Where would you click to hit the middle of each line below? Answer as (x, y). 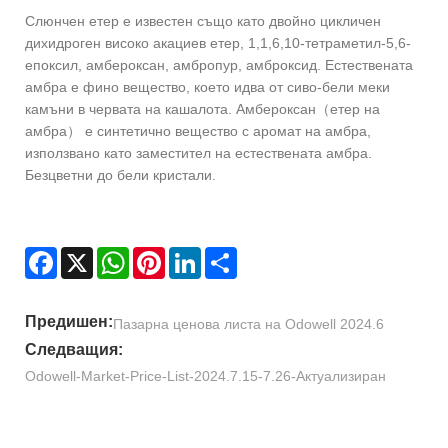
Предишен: (69, 322)
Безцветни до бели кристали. (120, 175)
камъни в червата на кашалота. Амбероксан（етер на (202, 109)
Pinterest (193, 255)
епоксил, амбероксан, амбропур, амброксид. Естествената (219, 65)
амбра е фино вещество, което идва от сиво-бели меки (207, 87)
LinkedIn (228, 255)
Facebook (88, 255)
